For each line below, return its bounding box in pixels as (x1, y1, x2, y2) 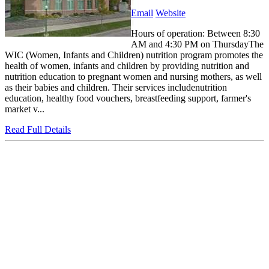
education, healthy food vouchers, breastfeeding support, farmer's (5, 93, 251, 104)
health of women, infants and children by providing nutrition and (5, 61, 249, 71)
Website (156, 8, 186, 19)
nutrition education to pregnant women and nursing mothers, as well (5, 71, 262, 82)
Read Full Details (5, 124, 71, 135)
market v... (5, 104, 44, 115)
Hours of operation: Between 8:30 (131, 28, 260, 39)
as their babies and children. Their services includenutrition (5, 82, 227, 93)
